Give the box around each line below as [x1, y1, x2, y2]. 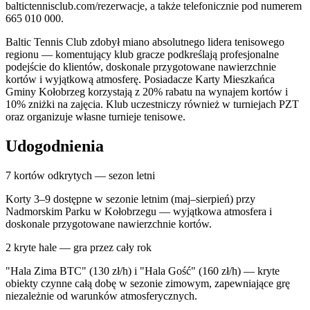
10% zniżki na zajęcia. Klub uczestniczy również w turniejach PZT [6, 98, 299, 110]
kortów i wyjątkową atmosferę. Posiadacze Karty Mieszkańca [6, 73, 275, 85]
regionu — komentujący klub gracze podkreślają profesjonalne [6, 48, 279, 60]
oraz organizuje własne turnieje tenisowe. [6, 110, 185, 122]
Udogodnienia [6, 136, 104, 155]
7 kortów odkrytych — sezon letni [6, 169, 155, 181]
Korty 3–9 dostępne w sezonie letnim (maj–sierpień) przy [6, 192, 255, 205]
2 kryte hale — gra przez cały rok [6, 241, 152, 253]
